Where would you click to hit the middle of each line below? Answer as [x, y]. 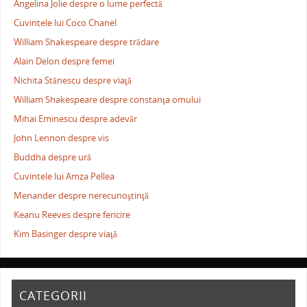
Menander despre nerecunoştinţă [82, 196]
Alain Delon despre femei [64, 62]
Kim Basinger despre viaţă [66, 234]
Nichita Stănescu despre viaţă [73, 81]
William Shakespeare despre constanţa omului [108, 100]
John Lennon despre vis [62, 138]
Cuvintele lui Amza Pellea [64, 177]
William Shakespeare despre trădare [87, 42]
